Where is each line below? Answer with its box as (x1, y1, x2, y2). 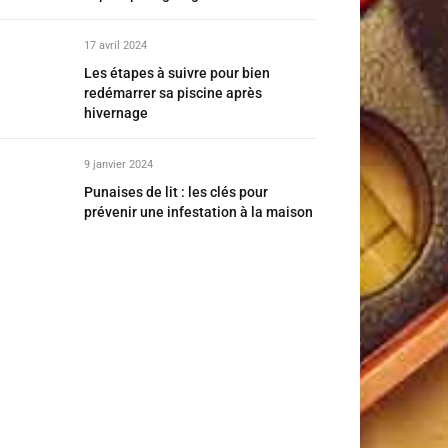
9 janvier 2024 (84, 158, 153, 171)
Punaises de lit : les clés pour (84, 184, 268, 200)
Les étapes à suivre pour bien (84, 65, 270, 81)
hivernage (84, 105, 148, 121)
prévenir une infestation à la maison (84, 204, 313, 220)
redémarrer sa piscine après (84, 85, 262, 101)
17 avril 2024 (84, 39, 147, 52)
